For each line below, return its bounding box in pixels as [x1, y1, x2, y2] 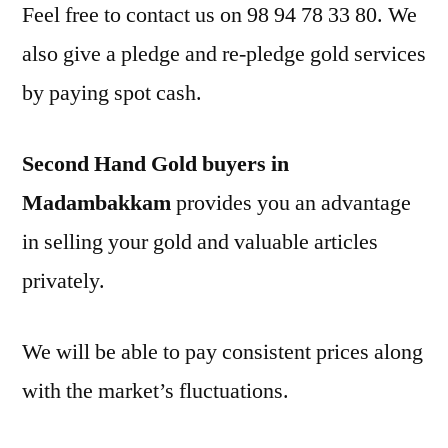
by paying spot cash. [22, 79, 202, 107]
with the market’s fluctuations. [22, 377, 289, 405]
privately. [22, 267, 105, 295]
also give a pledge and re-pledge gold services [22, 40, 426, 68]
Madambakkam [22, 189, 171, 217]
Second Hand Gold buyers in [22, 150, 289, 178]
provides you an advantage [171, 189, 411, 217]
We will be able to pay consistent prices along [22, 338, 423, 366]
